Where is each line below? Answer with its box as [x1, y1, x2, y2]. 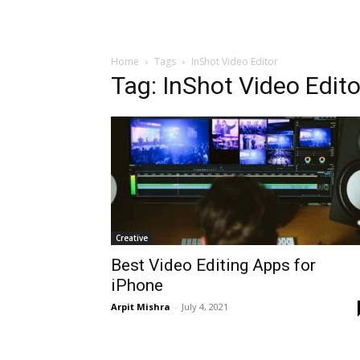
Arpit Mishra [111, 301, 170, 313]
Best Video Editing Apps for [111, 256, 316, 275]
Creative [116, 232, 148, 243]
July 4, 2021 [182, 301, 228, 313]
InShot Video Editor [191, 55, 278, 68]
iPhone [111, 276, 163, 295]
